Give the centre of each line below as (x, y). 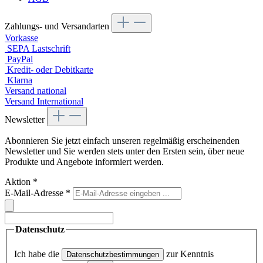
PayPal (20, 59)
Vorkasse (21, 38)
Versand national (36, 90)
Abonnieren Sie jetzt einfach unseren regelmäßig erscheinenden (122, 140)
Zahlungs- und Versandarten (58, 26)
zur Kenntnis (189, 254)
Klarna (20, 80)
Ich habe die (38, 254)
